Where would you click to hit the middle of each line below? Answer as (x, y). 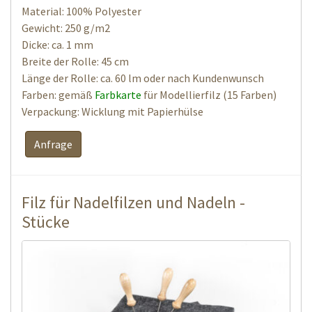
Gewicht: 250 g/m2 (66, 28)
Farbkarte (118, 94)
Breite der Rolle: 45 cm (75, 61)
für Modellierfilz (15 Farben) (209, 94)
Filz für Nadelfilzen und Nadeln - (133, 202)
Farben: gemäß (58, 94)
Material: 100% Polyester (81, 11)
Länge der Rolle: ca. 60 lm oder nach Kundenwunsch (143, 78)
